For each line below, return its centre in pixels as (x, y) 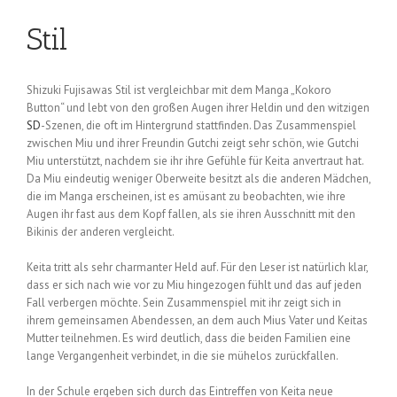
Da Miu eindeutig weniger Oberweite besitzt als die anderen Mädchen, (198, 178)
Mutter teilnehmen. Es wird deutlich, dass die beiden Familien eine (189, 338)
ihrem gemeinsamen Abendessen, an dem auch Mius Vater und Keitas (197, 320)
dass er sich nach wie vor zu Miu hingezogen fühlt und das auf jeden (194, 284)
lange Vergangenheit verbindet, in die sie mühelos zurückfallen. (183, 355)
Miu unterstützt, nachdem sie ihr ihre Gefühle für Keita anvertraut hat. (195, 160)
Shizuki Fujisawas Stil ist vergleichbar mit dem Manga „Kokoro (179, 90)
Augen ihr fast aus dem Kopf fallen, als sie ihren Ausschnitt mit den (191, 214)
